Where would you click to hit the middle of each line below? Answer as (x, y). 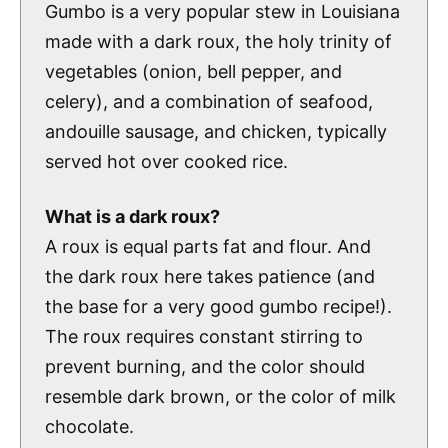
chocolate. (89, 426)
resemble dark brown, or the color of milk (220, 396)
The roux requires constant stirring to (204, 336)
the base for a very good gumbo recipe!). (218, 306)
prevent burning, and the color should (205, 366)
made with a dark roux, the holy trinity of (218, 41)
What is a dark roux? (132, 216)
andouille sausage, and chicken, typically (216, 131)
